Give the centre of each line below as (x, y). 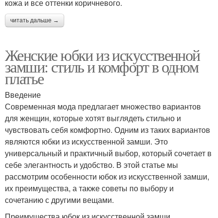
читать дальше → (35, 21)
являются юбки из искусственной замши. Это (86, 142)
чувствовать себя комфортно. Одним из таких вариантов (108, 130)
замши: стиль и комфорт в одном (101, 67)
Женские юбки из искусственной (102, 55)
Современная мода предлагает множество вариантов (103, 107)
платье (24, 78)
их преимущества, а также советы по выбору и (89, 188)
